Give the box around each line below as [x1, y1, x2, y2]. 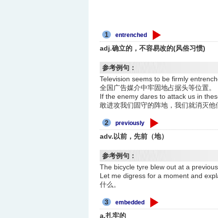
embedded [115, 199, 145, 206]
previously [115, 120, 145, 127]
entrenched [115, 32, 147, 39]
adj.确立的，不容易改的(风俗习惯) [100, 44, 206, 53]
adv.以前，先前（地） [100, 132, 168, 141]
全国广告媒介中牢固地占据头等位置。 [100, 84, 216, 92]
